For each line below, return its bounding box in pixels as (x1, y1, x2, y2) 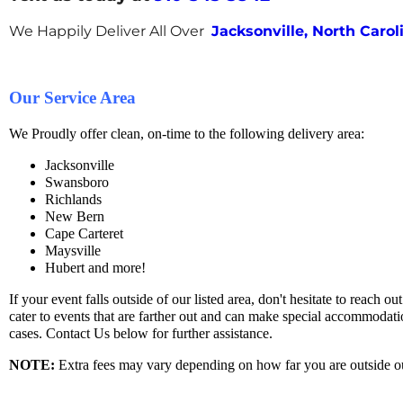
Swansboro (45, 175, 109, 191)
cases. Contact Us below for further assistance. (9, 326, 273, 342)
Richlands (45, 192, 102, 208)
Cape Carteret (45, 226, 123, 242)
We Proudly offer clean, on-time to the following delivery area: (9, 126, 364, 142)
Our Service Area (9, 88, 136, 108)
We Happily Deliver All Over (9, 22, 208, 40)
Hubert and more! (45, 260, 146, 276)
